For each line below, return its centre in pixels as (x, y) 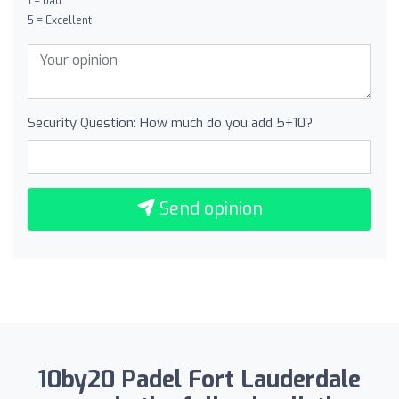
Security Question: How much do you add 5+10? (170, 122)
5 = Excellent (60, 20)
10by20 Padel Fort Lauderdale (199, 379)
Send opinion (208, 208)
